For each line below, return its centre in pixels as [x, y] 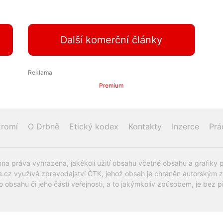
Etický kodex [94, 127]
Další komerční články [111, 40]
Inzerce [185, 127]
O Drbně [44, 127]
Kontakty [145, 127]
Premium [111, 86]
